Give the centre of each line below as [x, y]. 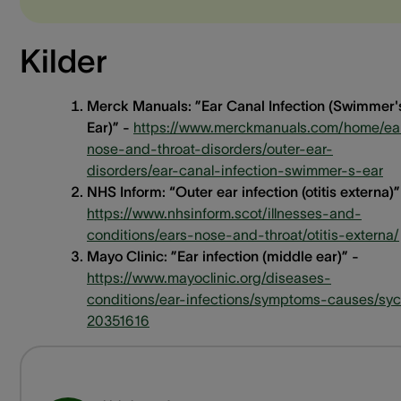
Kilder [64, 60]
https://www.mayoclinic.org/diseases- [209, 277]
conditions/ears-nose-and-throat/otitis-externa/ [243, 234]
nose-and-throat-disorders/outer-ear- [210, 148]
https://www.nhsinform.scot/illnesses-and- [224, 213]
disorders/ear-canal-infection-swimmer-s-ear [235, 170]
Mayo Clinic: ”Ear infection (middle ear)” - [223, 256]
